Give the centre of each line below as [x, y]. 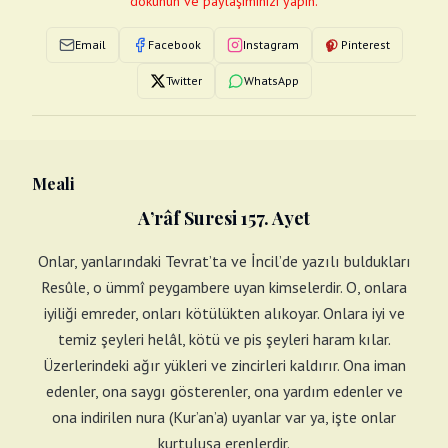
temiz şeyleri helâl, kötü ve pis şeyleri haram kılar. [224, 339]
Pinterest [365, 44]
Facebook [174, 44]
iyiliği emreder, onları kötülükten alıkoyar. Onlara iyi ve [224, 313]
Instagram [270, 44]
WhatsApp [271, 80]
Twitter [183, 80]
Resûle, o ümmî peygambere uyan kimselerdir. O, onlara [224, 287]
